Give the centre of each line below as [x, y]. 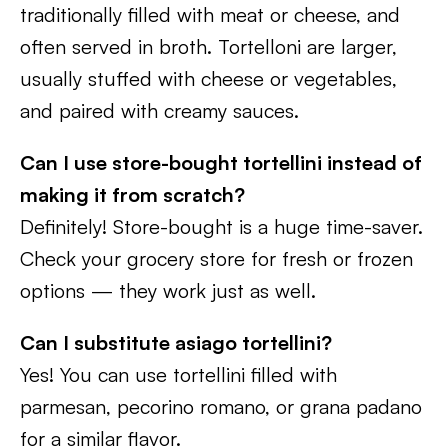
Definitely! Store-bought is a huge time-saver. [221, 226]
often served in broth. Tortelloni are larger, [208, 46]
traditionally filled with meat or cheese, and [210, 14]
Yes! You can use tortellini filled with [178, 374]
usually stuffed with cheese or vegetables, [208, 78]
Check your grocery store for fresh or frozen [216, 258]
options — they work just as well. [168, 290]
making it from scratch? [135, 194]
